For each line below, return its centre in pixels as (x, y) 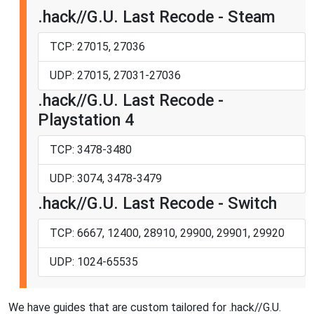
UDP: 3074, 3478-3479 (106, 178)
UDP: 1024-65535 (94, 261)
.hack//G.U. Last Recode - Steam (157, 16)
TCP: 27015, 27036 (97, 46)
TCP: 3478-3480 (91, 149)
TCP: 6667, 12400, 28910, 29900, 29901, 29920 (167, 233)
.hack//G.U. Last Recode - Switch (157, 203)
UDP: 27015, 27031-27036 (115, 75)
